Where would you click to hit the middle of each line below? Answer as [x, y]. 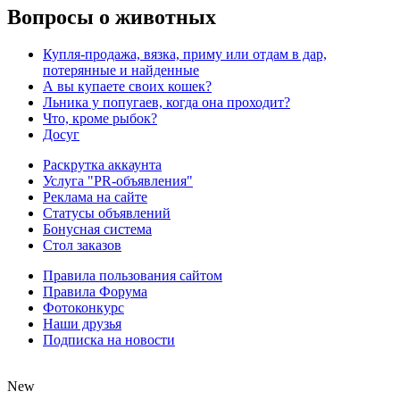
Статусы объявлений [107, 213]
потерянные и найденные [121, 71]
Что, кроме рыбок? [100, 119]
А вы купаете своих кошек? [127, 87]
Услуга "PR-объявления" [118, 181]
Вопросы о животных [112, 17]
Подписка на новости [109, 340]
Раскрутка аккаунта [102, 165]
